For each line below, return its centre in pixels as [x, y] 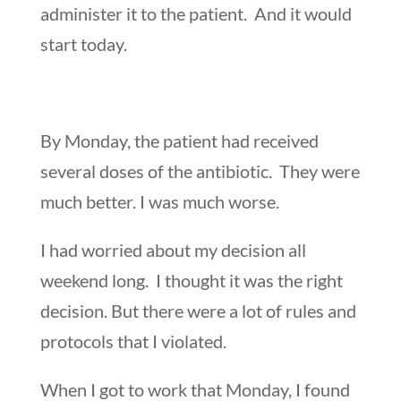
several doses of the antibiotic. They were [200, 171]
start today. [83, 43]
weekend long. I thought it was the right [191, 280]
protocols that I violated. [133, 341]
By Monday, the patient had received [179, 140]
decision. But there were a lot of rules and [198, 310]
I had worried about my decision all [173, 249]
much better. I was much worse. [159, 201]
